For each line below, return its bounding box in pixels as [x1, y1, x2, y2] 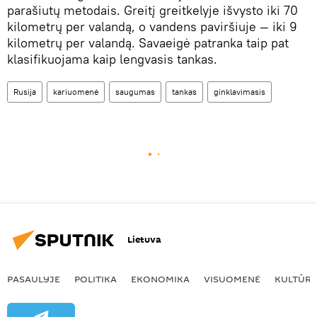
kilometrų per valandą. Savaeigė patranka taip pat [7, 34, 289, 51]
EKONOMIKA [131, 272, 190, 285]
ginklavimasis [214, 86, 265, 97]
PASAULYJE [7, 272, 60, 285]
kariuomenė [53, 86, 98, 97]
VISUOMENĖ [204, 272, 260, 285]
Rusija [13, 86, 36, 97]
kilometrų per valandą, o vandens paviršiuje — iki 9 [7, 18, 297, 35]
